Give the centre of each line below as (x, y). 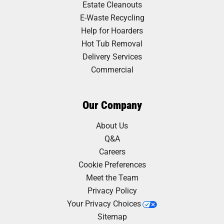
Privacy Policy (112, 190)
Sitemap (112, 216)
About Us (112, 125)
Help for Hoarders (112, 30)
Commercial (112, 69)
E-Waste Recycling (112, 17)
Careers (112, 151)
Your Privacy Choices (104, 203)
